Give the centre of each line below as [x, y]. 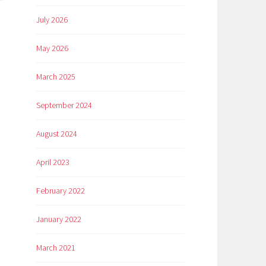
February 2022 [61, 191]
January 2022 [59, 219]
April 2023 [53, 162]
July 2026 [52, 20]
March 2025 [56, 77]
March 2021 [56, 248]
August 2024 [57, 134]
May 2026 [52, 48]
